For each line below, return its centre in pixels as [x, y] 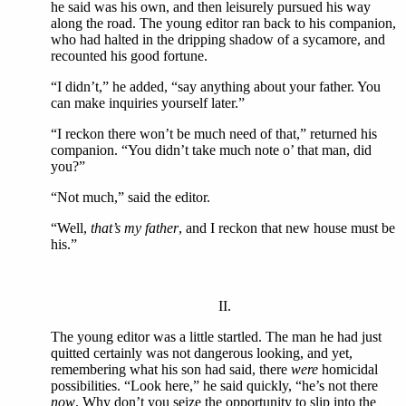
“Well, [71, 228]
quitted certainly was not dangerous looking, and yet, [202, 353]
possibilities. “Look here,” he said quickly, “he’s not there [214, 386]
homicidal [348, 369]
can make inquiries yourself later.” [148, 103]
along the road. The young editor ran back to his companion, [223, 23]
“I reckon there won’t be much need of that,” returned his [214, 134]
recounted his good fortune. [129, 56]
